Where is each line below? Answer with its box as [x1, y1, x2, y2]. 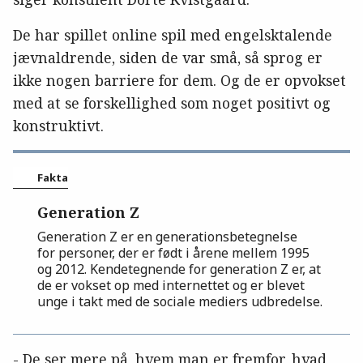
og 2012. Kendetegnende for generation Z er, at [37, 259, 321, 278]
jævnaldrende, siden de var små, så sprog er [13, 47, 322, 67]
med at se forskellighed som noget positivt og [13, 92, 331, 113]
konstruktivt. [13, 115, 104, 135]
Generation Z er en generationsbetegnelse [37, 227, 297, 246]
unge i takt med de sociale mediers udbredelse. [37, 292, 322, 310]
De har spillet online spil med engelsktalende [13, 24, 332, 45]
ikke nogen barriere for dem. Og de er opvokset [13, 70, 346, 90]
